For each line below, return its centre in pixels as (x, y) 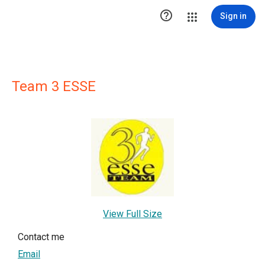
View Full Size (132, 214)
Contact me (41, 237)
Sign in (233, 16)
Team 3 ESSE (54, 86)
